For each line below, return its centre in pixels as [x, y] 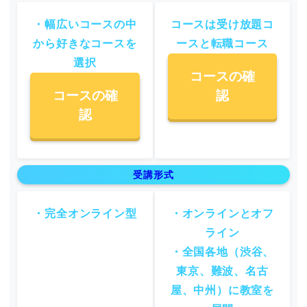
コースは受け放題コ [222, 24]
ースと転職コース [222, 43]
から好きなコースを [85, 43]
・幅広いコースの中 [85, 24]
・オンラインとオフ [222, 213]
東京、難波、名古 [222, 271]
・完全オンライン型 [85, 213]
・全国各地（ [205, 251]
